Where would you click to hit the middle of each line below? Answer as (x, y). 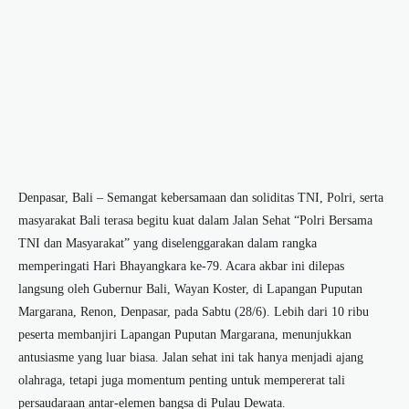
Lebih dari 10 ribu (321, 312)
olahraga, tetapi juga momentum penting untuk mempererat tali (182, 381)
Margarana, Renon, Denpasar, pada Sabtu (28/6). (146, 312)
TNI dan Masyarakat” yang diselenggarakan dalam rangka (168, 244)
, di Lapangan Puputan (304, 289)
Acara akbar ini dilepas (285, 267)
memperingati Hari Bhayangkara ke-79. (122, 267)
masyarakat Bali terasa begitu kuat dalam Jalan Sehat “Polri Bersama (195, 221)
